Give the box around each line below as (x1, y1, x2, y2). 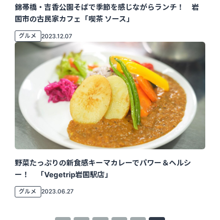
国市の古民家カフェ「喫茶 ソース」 (14, 14, 134, 24)
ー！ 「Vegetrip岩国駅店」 (14, 169, 112, 179)
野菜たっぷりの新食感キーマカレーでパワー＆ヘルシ (14, 158, 191, 167)
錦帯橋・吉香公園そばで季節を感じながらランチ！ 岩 (14, 2, 199, 12)
